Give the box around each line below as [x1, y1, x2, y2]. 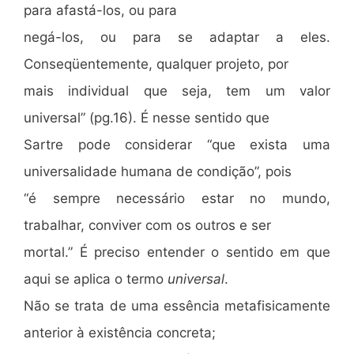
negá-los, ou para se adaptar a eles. [24, 29, 330, 45]
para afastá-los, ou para [24, 2, 177, 18]
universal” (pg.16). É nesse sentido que [24, 110, 269, 126]
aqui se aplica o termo [24, 271, 168, 287]
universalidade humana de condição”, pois [24, 164, 292, 179]
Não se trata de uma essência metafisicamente [24, 298, 330, 314]
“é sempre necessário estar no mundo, [24, 190, 330, 206]
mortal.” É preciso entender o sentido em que [24, 244, 330, 260]
